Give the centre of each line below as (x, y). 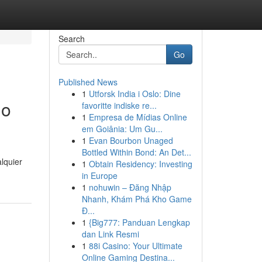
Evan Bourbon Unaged (131, 140)
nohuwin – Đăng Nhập (130, 187)
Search (71, 39)
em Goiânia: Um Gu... (122, 129)
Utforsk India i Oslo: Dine (135, 94)
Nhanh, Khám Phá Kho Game (137, 199)
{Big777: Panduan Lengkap (139, 222)
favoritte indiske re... (119, 105)
